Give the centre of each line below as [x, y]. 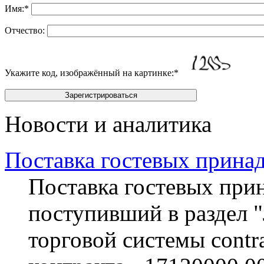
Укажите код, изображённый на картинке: [89, 72]
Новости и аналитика [108, 124]
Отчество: [25, 30]
